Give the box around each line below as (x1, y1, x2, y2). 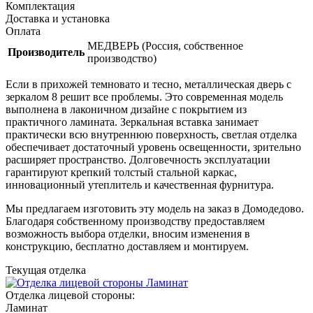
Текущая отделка (6, 263, 86, 276)
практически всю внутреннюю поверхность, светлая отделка (6, 128, 297, 140)
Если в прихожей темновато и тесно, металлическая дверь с (6, 78, 291, 90)
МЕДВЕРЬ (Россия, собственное (87, 39, 243, 52)
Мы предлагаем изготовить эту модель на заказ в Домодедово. (6, 202, 304, 214)
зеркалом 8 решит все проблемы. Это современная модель (6, 90, 283, 103)
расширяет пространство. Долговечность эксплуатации (6, 153, 270, 166)
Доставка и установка (6, 12, 110, 24)
